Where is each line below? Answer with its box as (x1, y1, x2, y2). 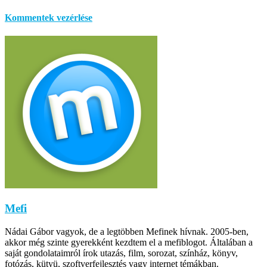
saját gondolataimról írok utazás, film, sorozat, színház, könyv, (5, 247, 238, 258)
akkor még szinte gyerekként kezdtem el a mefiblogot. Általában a (5, 237, 253, 247)
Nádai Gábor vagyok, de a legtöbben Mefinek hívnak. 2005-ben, (5, 226, 249, 237)
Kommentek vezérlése (5, 13, 92, 23)
